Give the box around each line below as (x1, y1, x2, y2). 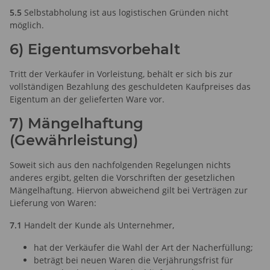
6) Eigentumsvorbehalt (10, 40, 180, 58)
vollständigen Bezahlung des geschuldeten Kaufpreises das (10, 80, 251, 92)
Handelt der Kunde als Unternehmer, (22, 219, 174, 231)
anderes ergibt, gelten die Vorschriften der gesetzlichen (10, 171, 235, 183)
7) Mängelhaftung (10, 114, 143, 132)
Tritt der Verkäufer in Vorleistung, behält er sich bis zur (10, 67, 233, 80)
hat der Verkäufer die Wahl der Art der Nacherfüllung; (34, 241, 253, 253)
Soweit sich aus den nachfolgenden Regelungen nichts (10, 159, 231, 171)
